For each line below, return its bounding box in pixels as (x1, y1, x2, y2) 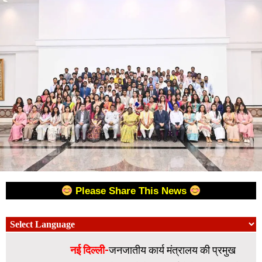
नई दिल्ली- (70, 244, 109, 257)
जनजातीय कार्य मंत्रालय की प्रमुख (109, 244, 236, 257)
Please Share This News (75, 185, 189, 197)
